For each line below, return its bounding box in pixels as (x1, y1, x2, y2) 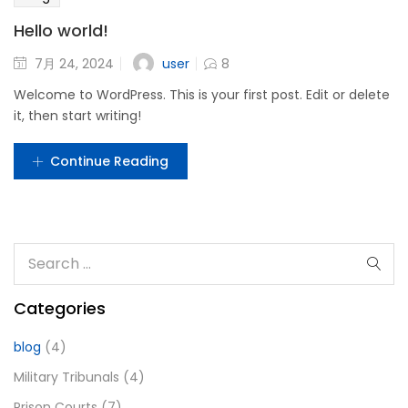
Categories (14, 297, 106, 320)
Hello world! (14, 19, 108, 42)
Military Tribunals (14, 368, 119, 386)
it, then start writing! (14, 107, 141, 125)
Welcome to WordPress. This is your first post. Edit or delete (14, 86, 390, 104)
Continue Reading (50, 152, 168, 170)
